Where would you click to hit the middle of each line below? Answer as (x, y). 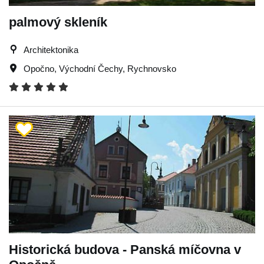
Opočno (39, 68)
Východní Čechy (91, 68)
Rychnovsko (152, 68)
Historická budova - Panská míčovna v (125, 249)
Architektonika (51, 49)
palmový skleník (58, 22)
